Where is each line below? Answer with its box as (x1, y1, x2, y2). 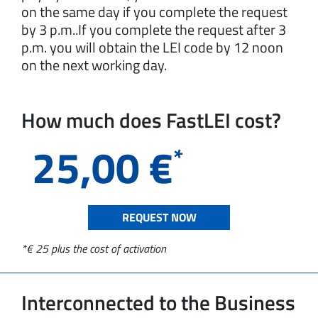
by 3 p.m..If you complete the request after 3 (21, 18, 286, 40)
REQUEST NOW (121, 208, 197, 226)
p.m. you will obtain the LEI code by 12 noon (21, 35, 283, 58)
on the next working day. (21, 53, 167, 76)
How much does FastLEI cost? (21, 104, 281, 136)
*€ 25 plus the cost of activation (21, 239, 166, 257)
